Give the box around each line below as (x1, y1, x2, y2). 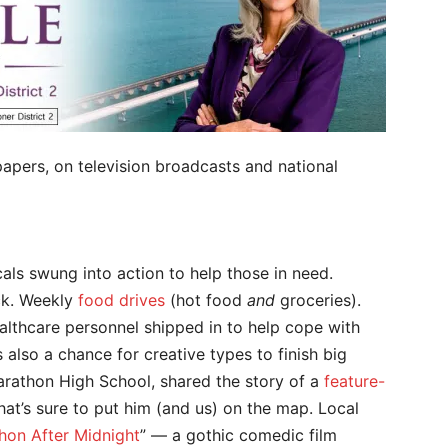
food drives (78, 290, 165, 310)
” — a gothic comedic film (140, 425, 337, 445)
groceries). (275, 290, 361, 310)
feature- (324, 371, 385, 391)
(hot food (165, 290, 247, 310)
